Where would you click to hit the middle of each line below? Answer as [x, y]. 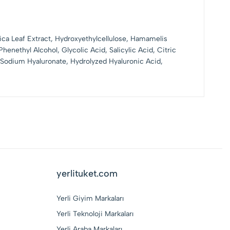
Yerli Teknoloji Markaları [95, 214]
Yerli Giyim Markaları [90, 198]
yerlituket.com [87, 174]
